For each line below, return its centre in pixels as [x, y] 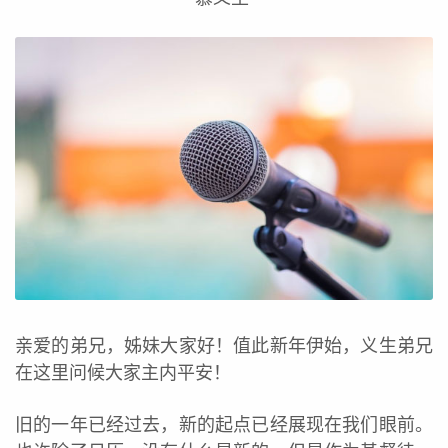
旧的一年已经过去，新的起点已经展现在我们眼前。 [224, 425]
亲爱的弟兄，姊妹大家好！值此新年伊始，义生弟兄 [224, 346]
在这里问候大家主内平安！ [123, 373]
